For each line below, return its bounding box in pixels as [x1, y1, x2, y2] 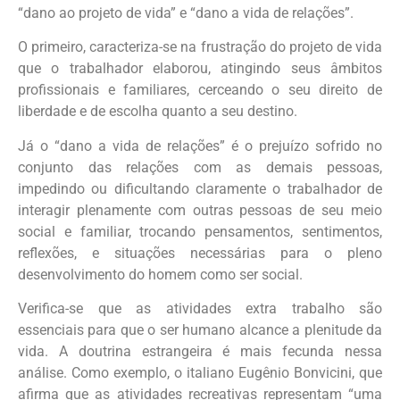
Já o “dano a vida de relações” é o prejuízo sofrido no [18, 137, 382, 154]
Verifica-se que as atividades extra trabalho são [18, 300, 382, 318]
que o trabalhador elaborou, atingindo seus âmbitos [18, 60, 382, 78]
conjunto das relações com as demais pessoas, [18, 158, 382, 176]
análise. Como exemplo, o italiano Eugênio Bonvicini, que [18, 364, 382, 382]
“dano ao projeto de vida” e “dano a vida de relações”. [18, 4, 354, 22]
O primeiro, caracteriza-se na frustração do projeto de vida [18, 38, 382, 56]
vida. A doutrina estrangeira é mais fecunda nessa [18, 343, 382, 361]
